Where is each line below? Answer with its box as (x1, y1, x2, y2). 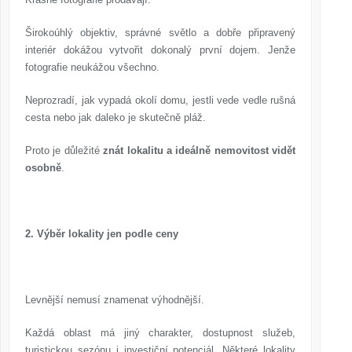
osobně (25, 162, 61, 174)
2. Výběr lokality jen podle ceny (25, 228, 178, 240)
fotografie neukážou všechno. (25, 61, 159, 73)
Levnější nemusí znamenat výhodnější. (25, 294, 204, 306)
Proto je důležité (25, 145, 104, 156)
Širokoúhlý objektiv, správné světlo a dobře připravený (25, 27, 295, 38)
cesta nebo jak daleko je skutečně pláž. (25, 112, 206, 123)
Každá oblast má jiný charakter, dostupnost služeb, (25, 327, 295, 339)
